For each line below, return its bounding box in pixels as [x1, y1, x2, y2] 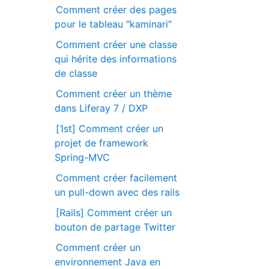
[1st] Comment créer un [56, 122, 164, 134]
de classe [55, 67, 98, 79]
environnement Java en [55, 255, 161, 268]
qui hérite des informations [55, 52, 177, 65]
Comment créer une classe [56, 38, 178, 50]
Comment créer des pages [56, 3, 177, 16]
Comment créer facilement [56, 171, 178, 184]
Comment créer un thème [56, 87, 172, 100]
